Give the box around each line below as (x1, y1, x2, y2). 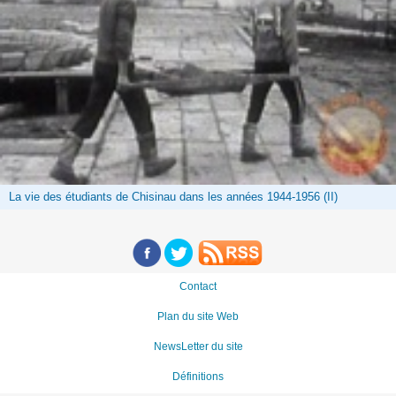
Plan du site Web (157, 310, 239, 324)
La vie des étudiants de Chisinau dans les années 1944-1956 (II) (9, 191, 339, 204)
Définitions (172, 370, 224, 384)
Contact (179, 280, 217, 293)
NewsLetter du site (153, 340, 243, 354)
